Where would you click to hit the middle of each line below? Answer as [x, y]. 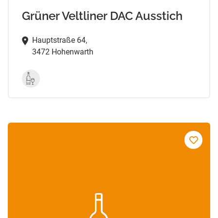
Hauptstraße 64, [59, 40]
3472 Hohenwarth [63, 52]
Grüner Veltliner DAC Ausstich [102, 16]
